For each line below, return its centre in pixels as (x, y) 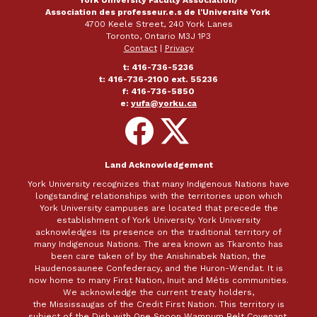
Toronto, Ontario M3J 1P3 (158, 36)
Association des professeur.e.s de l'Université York (158, 12)
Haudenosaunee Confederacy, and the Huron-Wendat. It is (158, 268)
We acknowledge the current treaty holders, (158, 292)
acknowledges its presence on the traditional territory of (158, 232)
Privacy (179, 48)
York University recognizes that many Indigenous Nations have (158, 184)
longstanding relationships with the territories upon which (158, 196)
